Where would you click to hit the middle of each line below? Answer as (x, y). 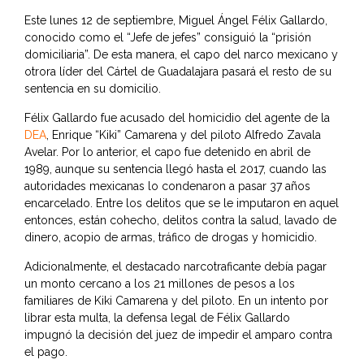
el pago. (46, 352)
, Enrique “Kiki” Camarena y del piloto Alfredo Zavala (184, 135)
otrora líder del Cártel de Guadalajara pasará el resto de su (178, 72)
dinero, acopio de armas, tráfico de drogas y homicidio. (171, 238)
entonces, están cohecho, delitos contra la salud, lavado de (180, 221)
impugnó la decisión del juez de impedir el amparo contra (178, 335)
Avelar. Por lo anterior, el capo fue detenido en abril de (167, 152)
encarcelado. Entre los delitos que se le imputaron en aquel (182, 204)
